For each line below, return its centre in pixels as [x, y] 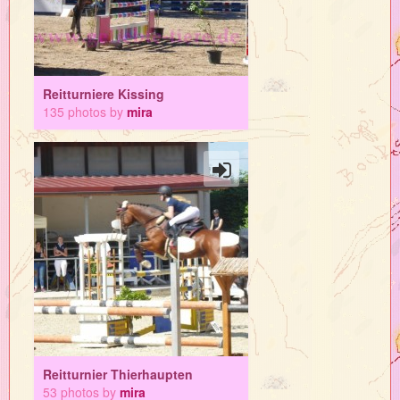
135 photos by [85, 112]
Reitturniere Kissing [104, 94]
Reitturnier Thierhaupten [118, 374]
